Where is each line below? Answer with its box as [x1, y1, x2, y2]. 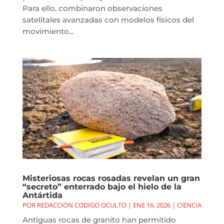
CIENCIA [176, 200, 201, 209]
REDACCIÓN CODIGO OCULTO [36, 200, 126, 209]
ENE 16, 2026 [132, 200, 170, 209]
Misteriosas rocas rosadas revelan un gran [22, 173, 200, 183]
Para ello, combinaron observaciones [22, 3, 162, 13]
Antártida [22, 190, 62, 200]
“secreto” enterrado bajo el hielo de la [22, 181, 181, 191]
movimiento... [22, 26, 73, 36]
